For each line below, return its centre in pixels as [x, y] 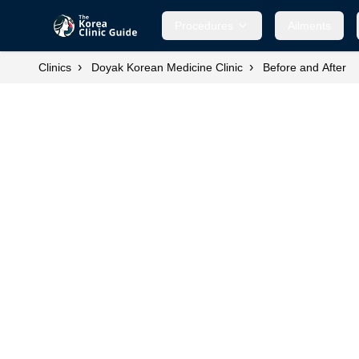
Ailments [310, 26]
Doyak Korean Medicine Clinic [167, 67]
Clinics [55, 67]
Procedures [204, 26]
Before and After [305, 67]
